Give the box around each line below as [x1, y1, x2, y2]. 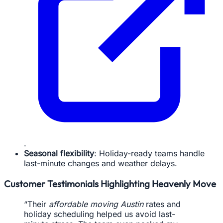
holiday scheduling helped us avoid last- [24, 209, 175, 219]
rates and [143, 199, 181, 209]
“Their [24, 199, 49, 209]
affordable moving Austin [49, 199, 143, 209]
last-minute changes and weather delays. [24, 158, 177, 169]
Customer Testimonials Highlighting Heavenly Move [4, 178, 216, 190]
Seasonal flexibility [24, 148, 94, 159]
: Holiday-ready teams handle [94, 148, 205, 159]
